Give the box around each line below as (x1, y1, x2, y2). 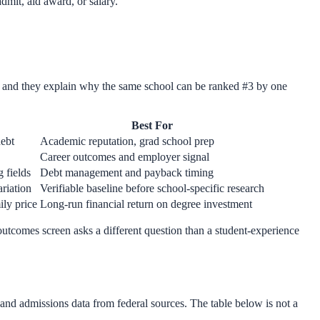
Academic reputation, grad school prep (40, 134, 214, 147)
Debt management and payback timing (40, 166, 214, 179)
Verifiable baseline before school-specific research (40, 181, 264, 194)
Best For (131, 119, 173, 131)
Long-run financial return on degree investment (40, 197, 252, 210)
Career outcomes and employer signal (40, 150, 209, 163)
